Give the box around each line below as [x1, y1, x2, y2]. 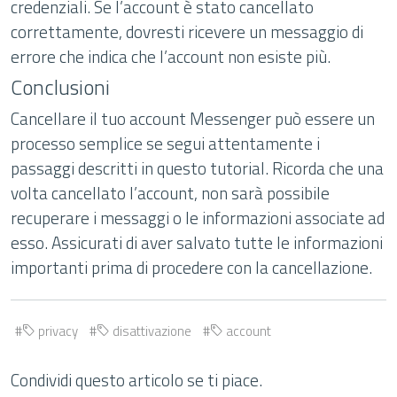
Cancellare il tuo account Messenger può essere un [11, 105, 375, 131]
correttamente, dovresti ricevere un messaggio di [11, 19, 363, 44]
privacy [35, 321, 78, 341]
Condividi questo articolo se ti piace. [11, 367, 262, 393]
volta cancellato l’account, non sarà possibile [11, 180, 330, 206]
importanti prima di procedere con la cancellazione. [11, 254, 372, 280]
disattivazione [110, 321, 191, 341]
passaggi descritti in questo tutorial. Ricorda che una [11, 155, 384, 181]
